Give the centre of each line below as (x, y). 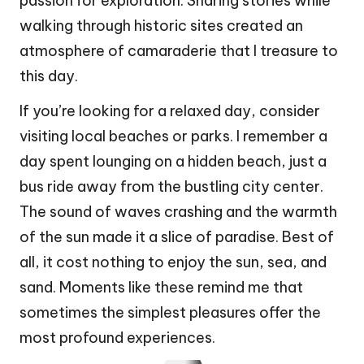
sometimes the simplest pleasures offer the (170, 313)
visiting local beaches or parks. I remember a (173, 136)
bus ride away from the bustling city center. (171, 187)
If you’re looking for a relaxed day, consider (170, 111)
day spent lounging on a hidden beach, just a (173, 162)
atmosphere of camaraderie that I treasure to (179, 51)
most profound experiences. (117, 338)
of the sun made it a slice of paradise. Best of (177, 237)
